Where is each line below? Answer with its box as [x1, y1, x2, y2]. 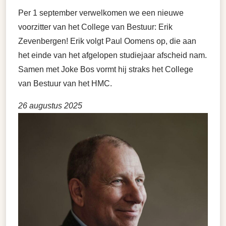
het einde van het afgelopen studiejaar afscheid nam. [18, 51, 207, 60]
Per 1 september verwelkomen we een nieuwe [18, 9, 184, 17]
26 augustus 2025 [18, 101, 82, 110]
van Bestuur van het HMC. [18, 79, 112, 88]
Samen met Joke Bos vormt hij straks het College [18, 65, 193, 74]
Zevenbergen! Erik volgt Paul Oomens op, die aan [18, 37, 196, 45]
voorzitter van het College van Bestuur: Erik [18, 23, 173, 31]
